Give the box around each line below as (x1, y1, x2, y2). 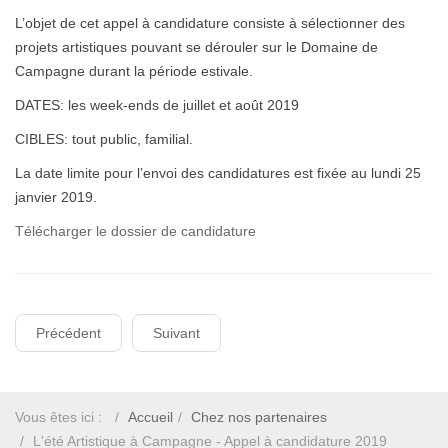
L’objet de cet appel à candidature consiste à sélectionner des (15, 15, 405, 31)
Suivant (153, 325, 200, 341)
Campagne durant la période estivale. (15, 63, 253, 79)
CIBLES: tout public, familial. (15, 131, 193, 147)
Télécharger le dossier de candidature (15, 223, 256, 239)
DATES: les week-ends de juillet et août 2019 (15, 97, 299, 113)
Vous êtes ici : (15, 409, 110, 425)
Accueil (128, 409, 173, 425)
